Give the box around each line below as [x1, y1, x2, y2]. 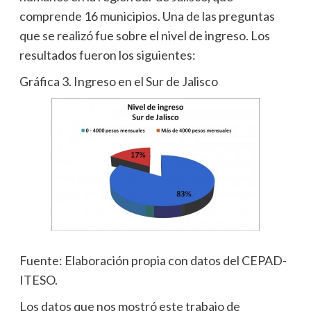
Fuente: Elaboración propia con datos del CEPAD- [19, 252, 287, 268]
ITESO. [19, 271, 58, 287]
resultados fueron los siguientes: [19, 47, 196, 62]
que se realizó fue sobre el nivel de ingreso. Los [19, 27, 270, 43]
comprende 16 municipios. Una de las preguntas [19, 8, 275, 24]
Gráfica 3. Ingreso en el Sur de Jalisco [19, 73, 218, 89]
